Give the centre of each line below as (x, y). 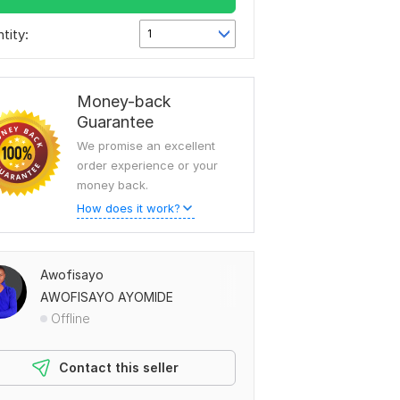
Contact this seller (119, 367)
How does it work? (129, 208)
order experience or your (147, 165)
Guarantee (115, 122)
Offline (71, 318)
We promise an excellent (146, 146)
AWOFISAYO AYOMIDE (107, 297)
